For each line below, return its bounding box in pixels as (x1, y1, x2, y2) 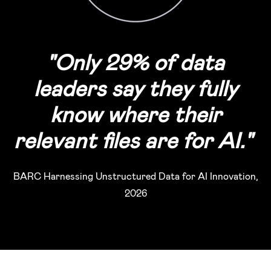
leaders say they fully (34, 74, 237, 100)
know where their (50, 100, 221, 126)
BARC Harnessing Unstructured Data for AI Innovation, (13, 169, 258, 181)
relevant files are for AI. (13, 126, 244, 152)
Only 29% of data (54, 48, 224, 74)
